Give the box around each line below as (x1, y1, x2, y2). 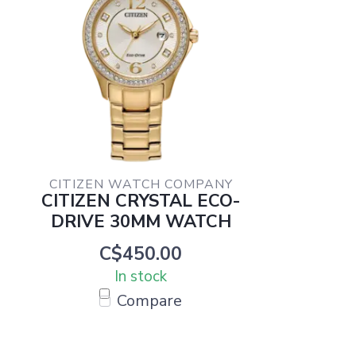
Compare (117, 290, 182, 311)
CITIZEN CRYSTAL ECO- (41, 189, 241, 213)
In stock (114, 266, 167, 287)
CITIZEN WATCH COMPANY (48, 176, 233, 193)
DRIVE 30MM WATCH (50, 210, 231, 234)
